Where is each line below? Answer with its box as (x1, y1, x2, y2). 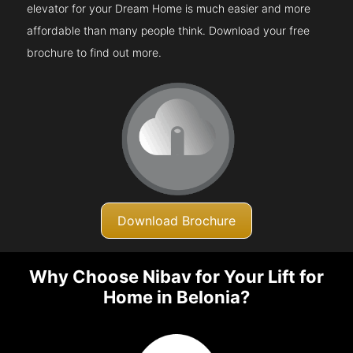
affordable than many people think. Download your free (27, 23, 310, 37)
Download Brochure (117, 212, 236, 229)
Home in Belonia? (103, 287, 250, 308)
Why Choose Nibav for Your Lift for (29, 266, 324, 288)
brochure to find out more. (27, 45, 162, 59)
